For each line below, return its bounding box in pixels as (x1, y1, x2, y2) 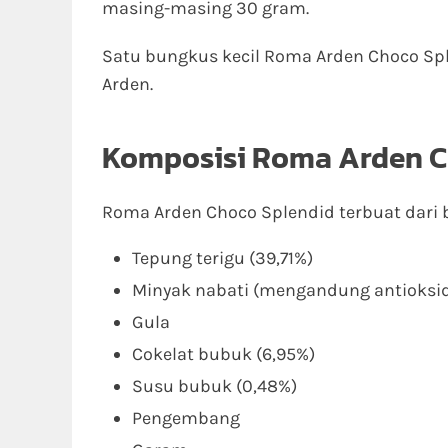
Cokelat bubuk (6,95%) (132, 343, 315, 365)
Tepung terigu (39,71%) (132, 247, 313, 269)
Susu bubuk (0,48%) (132, 375, 297, 397)
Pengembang (132, 407, 240, 429)
